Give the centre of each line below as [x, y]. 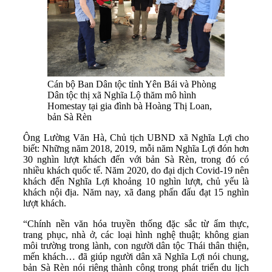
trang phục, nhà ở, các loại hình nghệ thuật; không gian [136, 235]
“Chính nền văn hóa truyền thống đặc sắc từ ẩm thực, [136, 224]
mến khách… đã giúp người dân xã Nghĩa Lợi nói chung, [136, 257]
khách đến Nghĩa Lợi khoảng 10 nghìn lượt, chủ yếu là [136, 182]
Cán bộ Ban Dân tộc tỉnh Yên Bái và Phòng [132, 84]
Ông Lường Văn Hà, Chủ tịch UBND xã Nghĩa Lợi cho [136, 138]
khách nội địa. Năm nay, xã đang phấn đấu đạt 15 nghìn [136, 192]
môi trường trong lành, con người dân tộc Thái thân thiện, [136, 246]
